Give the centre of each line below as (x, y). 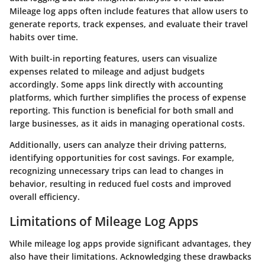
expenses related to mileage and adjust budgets (107, 71)
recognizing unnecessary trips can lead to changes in (117, 170)
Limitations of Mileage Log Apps (104, 221)
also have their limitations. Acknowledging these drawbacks (130, 257)
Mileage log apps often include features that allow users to (129, 11)
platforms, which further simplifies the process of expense (128, 97)
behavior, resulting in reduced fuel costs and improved (120, 183)
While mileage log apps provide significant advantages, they (130, 244)
